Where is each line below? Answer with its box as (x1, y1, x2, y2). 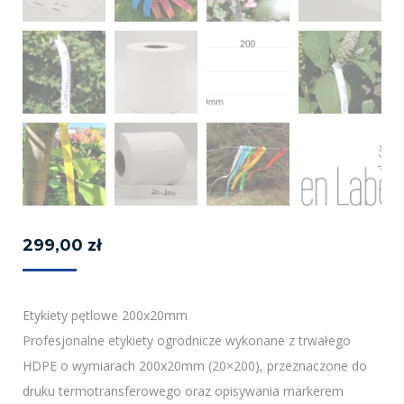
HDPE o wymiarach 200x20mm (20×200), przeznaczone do (23, 357, 367, 375)
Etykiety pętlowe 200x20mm (23, 307, 188, 325)
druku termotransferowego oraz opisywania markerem (23, 382, 344, 400)
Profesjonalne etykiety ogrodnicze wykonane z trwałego (23, 332, 351, 350)
